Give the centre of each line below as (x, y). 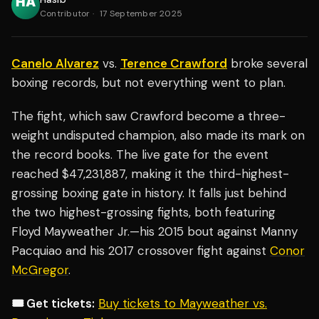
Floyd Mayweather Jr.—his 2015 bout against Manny (155, 232)
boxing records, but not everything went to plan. (150, 83)
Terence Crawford (174, 64)
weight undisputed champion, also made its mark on (158, 136)
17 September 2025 (141, 14)
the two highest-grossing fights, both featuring (143, 213)
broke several (267, 64)
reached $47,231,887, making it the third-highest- (150, 174)
